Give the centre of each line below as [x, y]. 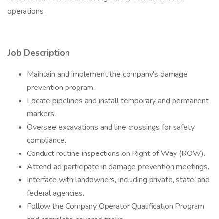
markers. [41, 114]
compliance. [46, 140]
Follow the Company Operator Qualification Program [116, 206]
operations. [26, 11]
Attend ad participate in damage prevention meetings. [118, 167]
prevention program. [61, 88]
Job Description [39, 53]
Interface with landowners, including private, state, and [118, 180]
